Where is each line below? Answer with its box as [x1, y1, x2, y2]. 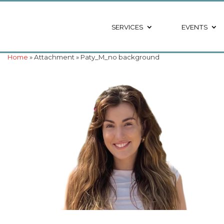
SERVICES [111, 22, 143, 31]
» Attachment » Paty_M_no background [28, 53, 159, 61]
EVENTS [181, 22, 207, 31]
